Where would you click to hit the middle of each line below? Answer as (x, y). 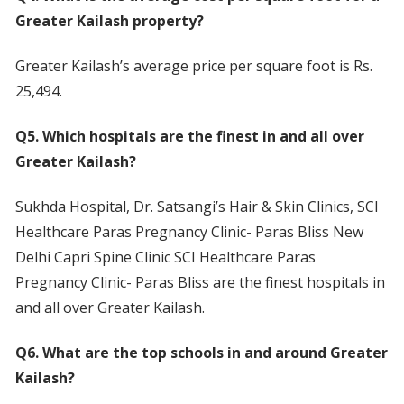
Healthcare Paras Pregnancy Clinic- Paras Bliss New (189, 232)
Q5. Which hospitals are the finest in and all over (189, 137)
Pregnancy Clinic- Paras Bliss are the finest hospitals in (200, 283)
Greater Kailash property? (109, 21)
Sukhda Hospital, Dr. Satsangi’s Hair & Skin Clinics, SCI (197, 207)
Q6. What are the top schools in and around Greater (201, 353)
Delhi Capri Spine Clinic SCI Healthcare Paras (165, 257)
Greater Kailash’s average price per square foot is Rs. (193, 66)
